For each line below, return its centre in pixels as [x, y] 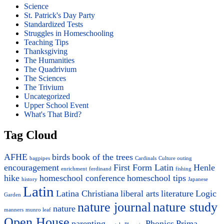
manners [14, 210]
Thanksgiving [46, 51]
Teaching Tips [46, 42]
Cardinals [146, 158]
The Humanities [49, 60]
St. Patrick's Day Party [59, 15]
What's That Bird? [53, 114]
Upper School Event [56, 105]
